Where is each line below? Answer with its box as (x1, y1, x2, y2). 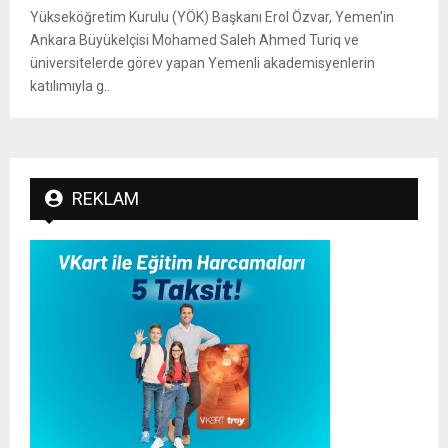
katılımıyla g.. (30, 78, 110, 95)
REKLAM (72, 188, 139, 210)
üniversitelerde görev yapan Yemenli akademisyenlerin (30, 55, 375, 72)
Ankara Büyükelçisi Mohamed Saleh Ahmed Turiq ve (30, 32, 359, 49)
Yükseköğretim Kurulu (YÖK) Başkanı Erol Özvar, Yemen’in (30, 9, 394, 26)
